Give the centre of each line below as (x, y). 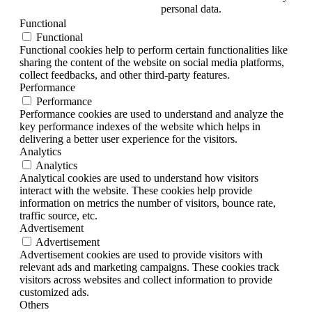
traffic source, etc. (58, 215)
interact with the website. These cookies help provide (136, 190)
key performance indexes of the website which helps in (140, 126)
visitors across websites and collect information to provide (146, 279)
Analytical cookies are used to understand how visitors (139, 178)
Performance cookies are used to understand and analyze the (151, 114)
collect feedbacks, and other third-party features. (125, 75)
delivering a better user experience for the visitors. (128, 139)
